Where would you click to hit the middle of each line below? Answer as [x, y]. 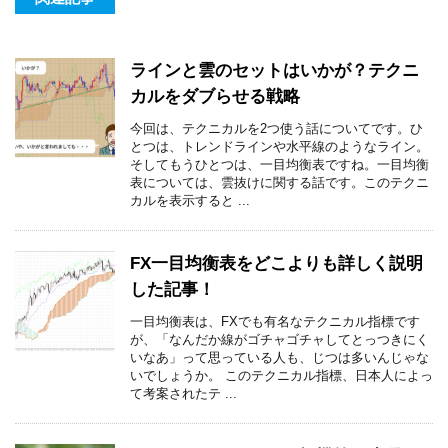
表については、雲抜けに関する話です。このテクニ [279, 182]
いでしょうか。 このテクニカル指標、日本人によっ [281, 375]
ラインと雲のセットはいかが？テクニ [274, 70]
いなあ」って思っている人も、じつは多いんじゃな [279, 357]
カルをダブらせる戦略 [215, 96]
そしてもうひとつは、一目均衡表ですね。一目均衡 [279, 164]
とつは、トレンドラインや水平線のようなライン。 [279, 146]
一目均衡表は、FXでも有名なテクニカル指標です [275, 321]
